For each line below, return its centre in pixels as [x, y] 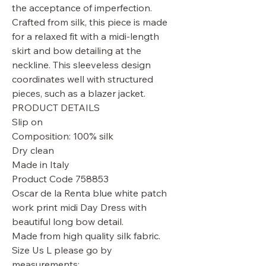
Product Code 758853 [60, 179]
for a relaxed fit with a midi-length [85, 36]
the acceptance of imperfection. [82, 8]
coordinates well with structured [83, 79]
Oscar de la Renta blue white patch [89, 193]
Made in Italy [41, 164]
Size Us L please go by [62, 250]
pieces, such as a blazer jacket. [79, 93]
